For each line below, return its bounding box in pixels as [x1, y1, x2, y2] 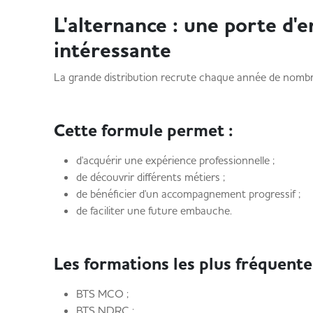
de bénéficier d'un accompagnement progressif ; [75, 187, 300, 201]
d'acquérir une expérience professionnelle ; [75, 153, 275, 167]
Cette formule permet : [53, 119, 233, 143]
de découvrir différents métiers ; [75, 170, 225, 184]
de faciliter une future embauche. [75, 203, 232, 217]
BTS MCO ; [75, 286, 129, 300]
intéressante [53, 36, 171, 64]
